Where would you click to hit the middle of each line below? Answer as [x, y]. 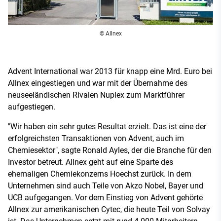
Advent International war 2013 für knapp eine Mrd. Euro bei [110, 71]
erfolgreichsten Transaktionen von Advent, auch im [96, 138]
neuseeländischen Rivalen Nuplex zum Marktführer [96, 95]
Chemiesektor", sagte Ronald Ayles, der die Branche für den [110, 150]
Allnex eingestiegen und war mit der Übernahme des [98, 83]
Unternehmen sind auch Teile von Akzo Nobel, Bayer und [106, 185]
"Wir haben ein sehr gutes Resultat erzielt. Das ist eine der [107, 126]
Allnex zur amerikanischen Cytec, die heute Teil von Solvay [109, 209]
